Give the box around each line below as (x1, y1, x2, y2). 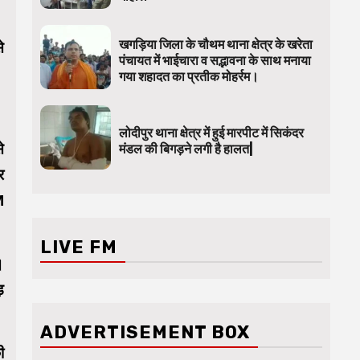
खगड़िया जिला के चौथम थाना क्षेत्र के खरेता (118, 36, 313, 52)
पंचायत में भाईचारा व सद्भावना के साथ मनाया (118, 52, 311, 68)
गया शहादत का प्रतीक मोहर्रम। (118, 68, 259, 84)
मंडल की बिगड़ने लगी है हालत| (118, 141, 253, 157)
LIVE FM (40, 235, 117, 258)
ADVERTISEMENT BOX (40, 321, 250, 343)
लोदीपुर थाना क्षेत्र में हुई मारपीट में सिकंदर (118, 125, 304, 141)
